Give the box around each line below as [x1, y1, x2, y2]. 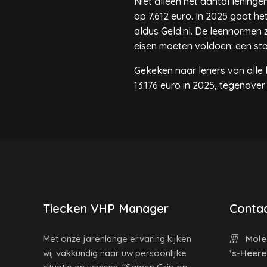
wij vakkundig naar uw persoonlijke [43, 247, 187, 259]
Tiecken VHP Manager [43, 201, 169, 216]
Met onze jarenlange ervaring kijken [43, 233, 191, 244]
